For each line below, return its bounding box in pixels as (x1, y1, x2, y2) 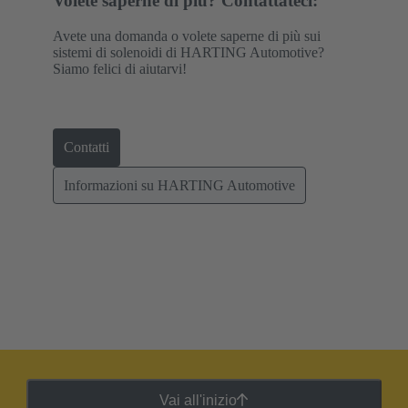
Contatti (64, 139, 109, 156)
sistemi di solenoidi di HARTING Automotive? (53, 45, 324, 61)
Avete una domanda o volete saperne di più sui (53, 28, 321, 45)
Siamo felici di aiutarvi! (53, 61, 187, 77)
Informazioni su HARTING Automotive (64, 177, 295, 193)
